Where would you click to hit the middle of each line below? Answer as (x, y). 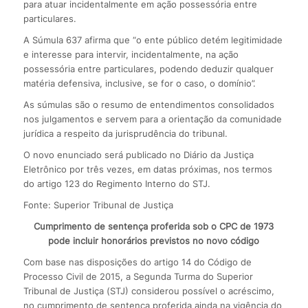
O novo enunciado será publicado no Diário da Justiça (138, 154)
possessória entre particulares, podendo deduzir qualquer (148, 68)
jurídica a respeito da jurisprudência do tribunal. (125, 133)
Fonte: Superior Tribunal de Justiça (98, 205)
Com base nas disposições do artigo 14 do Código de (137, 262)
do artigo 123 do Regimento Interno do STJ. (117, 183)
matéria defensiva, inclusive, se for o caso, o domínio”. (139, 83)
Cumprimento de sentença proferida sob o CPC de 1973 (154, 226)
